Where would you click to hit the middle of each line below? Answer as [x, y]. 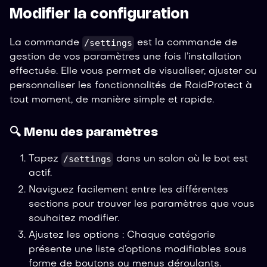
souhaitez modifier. [74, 219]
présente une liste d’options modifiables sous [138, 250]
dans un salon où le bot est [181, 159]
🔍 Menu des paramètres [84, 133]
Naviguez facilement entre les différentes [128, 190]
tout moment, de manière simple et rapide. [112, 100]
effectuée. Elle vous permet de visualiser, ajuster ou [133, 72]
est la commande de [186, 43]
